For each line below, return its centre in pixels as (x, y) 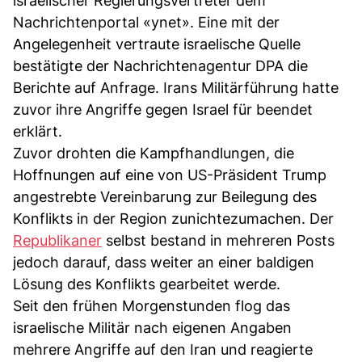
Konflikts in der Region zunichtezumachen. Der (173, 218)
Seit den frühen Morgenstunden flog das (152, 305)
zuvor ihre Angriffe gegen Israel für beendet (163, 109)
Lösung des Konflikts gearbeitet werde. (147, 284)
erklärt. (38, 131)
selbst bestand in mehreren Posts (218, 240)
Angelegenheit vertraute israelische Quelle (157, 44)
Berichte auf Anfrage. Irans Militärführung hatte (176, 87)
